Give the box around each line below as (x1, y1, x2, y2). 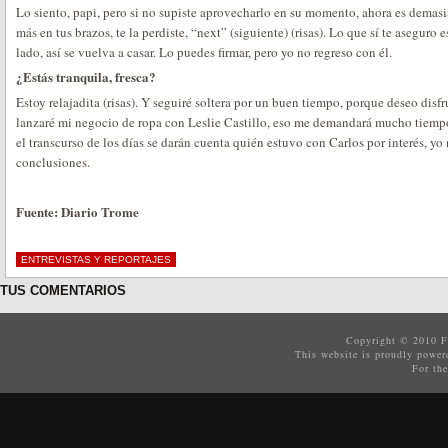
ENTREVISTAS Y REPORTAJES (21, 254, 171, 265)
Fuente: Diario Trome (16, 202, 139, 221)
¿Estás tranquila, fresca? (16, 67, 156, 86)
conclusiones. (16, 153, 90, 171)
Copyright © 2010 (346, 333, 442, 347)
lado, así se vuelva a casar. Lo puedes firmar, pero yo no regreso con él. (16, 43, 392, 61)
